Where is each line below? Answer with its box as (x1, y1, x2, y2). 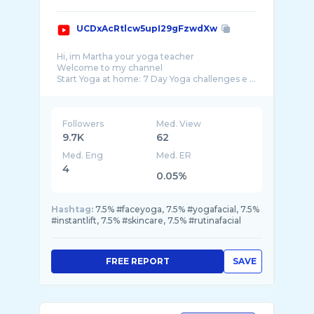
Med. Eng (62, 150, 103, 161)
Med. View (156, 118, 202, 129)
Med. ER (156, 150, 192, 161)
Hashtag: (51, 204, 93, 214)
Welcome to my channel (57, 62, 163, 73)
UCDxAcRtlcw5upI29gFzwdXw (76, 23, 217, 34)
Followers (62, 118, 104, 129)
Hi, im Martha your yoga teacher (57, 51, 194, 62)
